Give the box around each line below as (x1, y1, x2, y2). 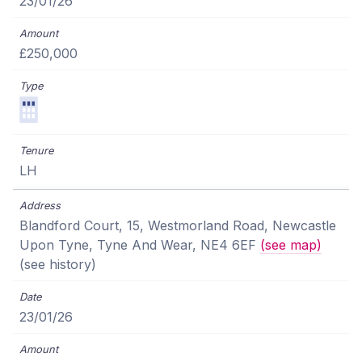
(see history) (19, 256, 96, 273)
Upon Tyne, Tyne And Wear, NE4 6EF (19, 237, 260, 254)
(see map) (260, 237, 322, 254)
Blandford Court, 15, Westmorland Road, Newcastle (19, 217, 336, 234)
